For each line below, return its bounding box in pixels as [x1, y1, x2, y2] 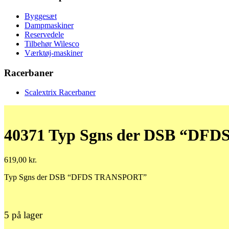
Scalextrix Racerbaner [25, 88, 96, 97]
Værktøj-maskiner [25, 49, 83, 57]
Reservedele [25, 30, 64, 39]
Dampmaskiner [25, 21, 74, 30]
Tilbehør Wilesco [25, 39, 79, 48]
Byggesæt [25, 12, 57, 20]
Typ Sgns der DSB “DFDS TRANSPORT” [4, 173, 147, 182]
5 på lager [4, 209, 42, 220]
